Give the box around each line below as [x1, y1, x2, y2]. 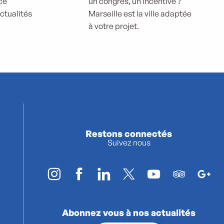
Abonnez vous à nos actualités [62, 207, 195, 218]
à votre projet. [88, 21, 139, 31]
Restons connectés [85, 128, 172, 139]
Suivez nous [107, 137, 150, 148]
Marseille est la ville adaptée [88, 8, 191, 18]
